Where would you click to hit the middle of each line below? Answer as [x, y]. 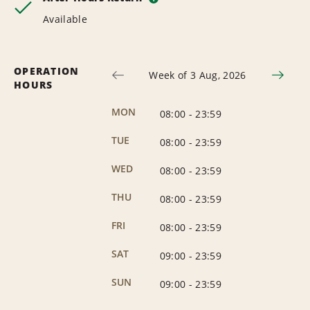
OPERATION [47, 71]
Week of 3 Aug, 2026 [198, 75]
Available [65, 19]
